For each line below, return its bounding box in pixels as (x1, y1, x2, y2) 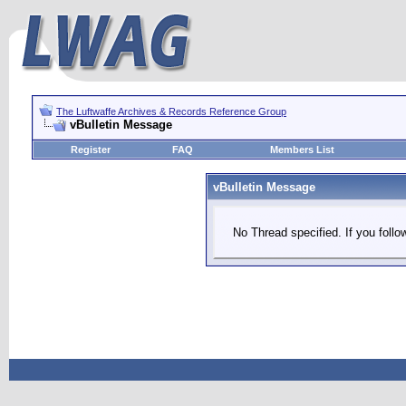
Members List (269, 144, 334, 155)
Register (70, 144, 111, 155)
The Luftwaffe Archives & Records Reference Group (56, 106, 286, 117)
